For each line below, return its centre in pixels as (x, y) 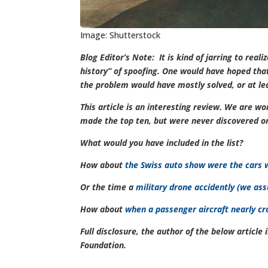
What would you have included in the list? (163, 143)
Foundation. (103, 245)
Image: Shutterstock (121, 35)
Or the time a (108, 187)
